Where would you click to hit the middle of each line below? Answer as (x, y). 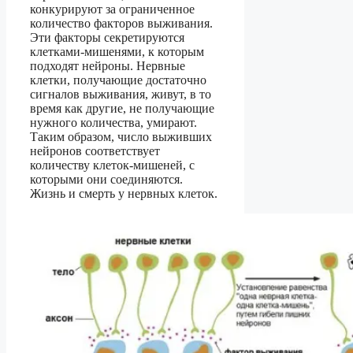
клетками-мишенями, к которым (117, 52)
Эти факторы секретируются (107, 38)
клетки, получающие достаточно (118, 80)
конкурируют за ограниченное (112, 9)
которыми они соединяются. (106, 180)
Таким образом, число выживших (121, 137)
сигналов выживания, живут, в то (121, 95)
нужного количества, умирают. (113, 123)
